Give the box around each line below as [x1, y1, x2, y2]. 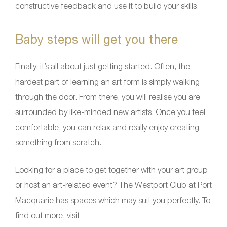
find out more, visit [15, 211, 80, 220]
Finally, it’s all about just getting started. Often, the [15, 62, 190, 71]
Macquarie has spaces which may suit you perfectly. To [15, 196, 210, 205]
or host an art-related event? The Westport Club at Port [15, 180, 212, 190]
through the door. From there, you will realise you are [15, 92, 200, 102]
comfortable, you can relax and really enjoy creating [15, 123, 199, 132]
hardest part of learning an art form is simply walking [15, 77, 200, 87]
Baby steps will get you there [15, 32, 178, 47]
